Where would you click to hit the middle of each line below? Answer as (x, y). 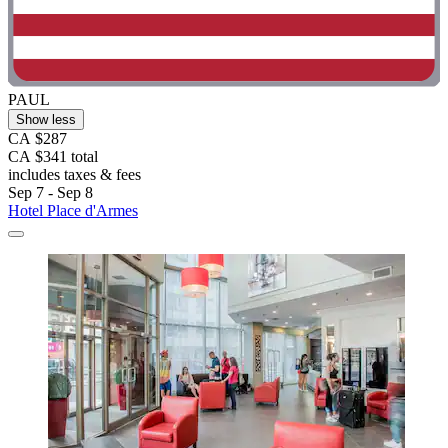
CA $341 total (53, 156)
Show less (46, 119)
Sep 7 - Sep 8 (50, 192)
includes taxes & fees (74, 174)
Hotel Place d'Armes (73, 210)
